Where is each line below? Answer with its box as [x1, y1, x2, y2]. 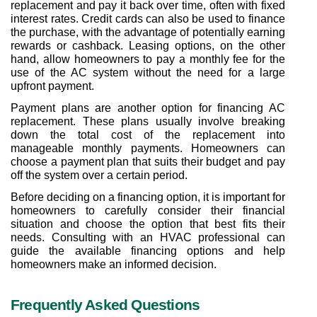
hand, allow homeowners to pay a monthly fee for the [11, 52, 285, 65]
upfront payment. [11, 79, 94, 92]
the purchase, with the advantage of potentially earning [11, 25, 285, 38]
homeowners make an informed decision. [11, 258, 217, 270]
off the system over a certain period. [11, 168, 188, 181]
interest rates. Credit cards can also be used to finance [11, 12, 285, 25]
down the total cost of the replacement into [11, 128, 285, 141]
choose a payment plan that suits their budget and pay [11, 155, 285, 168]
